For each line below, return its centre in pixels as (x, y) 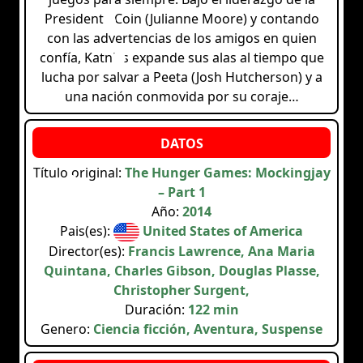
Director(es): (88, 252)
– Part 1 (181, 192)
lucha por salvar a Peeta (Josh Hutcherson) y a (181, 77)
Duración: (156, 310)
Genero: (67, 329)
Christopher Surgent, (181, 290)
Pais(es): (87, 231)
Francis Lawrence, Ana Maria (221, 252)
